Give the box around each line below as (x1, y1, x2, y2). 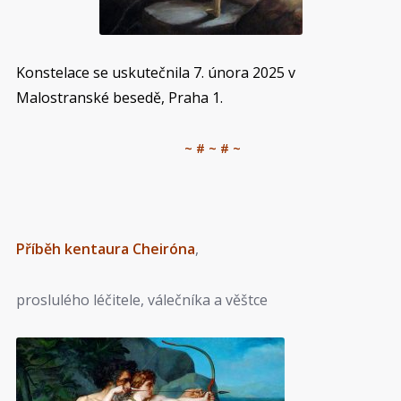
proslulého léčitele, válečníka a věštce (16, 289, 268, 310)
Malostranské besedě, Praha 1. (16, 88, 223, 107)
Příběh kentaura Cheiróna (16, 239, 195, 260)
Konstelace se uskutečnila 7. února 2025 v (16, 63, 295, 82)
